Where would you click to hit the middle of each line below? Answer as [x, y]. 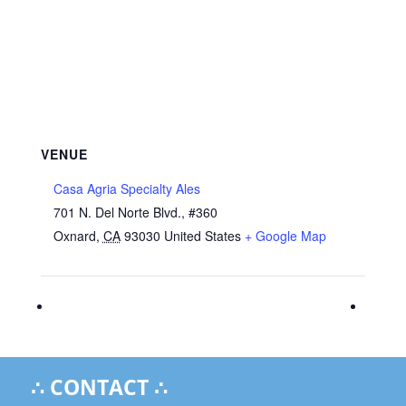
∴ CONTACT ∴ [99, 387]
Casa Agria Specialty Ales [126, 188]
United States [202, 236]
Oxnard [74, 236]
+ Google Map [285, 236]
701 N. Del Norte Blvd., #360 [135, 212]
